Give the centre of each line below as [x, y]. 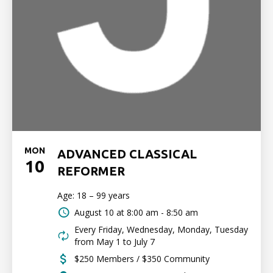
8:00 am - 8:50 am [162, 212]
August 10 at [99, 212]
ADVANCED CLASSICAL [127, 154]
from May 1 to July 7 [115, 242]
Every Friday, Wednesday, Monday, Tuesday [161, 229]
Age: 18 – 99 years [94, 195]
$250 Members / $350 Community [142, 259]
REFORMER [91, 171]
